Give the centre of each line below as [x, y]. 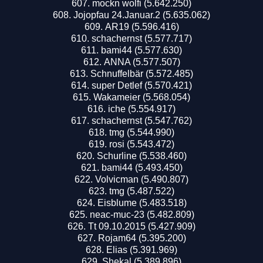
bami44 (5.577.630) [141, 50]
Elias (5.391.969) [142, 249]
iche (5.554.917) [142, 109]
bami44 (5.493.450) [142, 167]
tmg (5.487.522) [142, 191]
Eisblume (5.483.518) [142, 203]
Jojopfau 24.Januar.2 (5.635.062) [142, 15]
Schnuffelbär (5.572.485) [142, 73]
